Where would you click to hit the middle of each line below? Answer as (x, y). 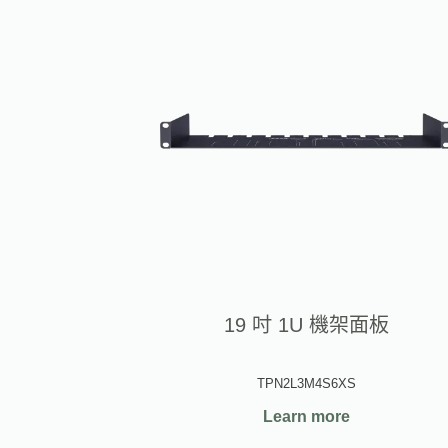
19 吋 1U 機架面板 (307, 325)
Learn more (307, 417)
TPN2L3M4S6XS (307, 384)
